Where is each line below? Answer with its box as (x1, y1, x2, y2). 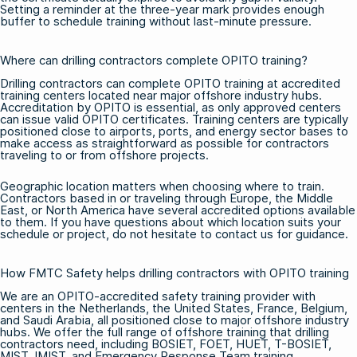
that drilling (266, 324, 329, 339)
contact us (215, 226, 273, 241)
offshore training (175, 324, 266, 339)
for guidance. (273, 226, 348, 241)
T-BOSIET (274, 335, 328, 351)
